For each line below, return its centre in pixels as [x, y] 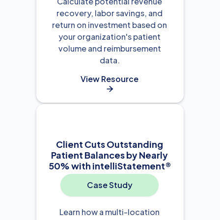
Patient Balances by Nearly [110, 155]
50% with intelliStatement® [110, 165]
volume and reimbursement [110, 48]
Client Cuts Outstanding [110, 144]
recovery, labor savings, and [110, 13]
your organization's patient [110, 36]
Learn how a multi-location [110, 212]
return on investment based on [110, 25]
